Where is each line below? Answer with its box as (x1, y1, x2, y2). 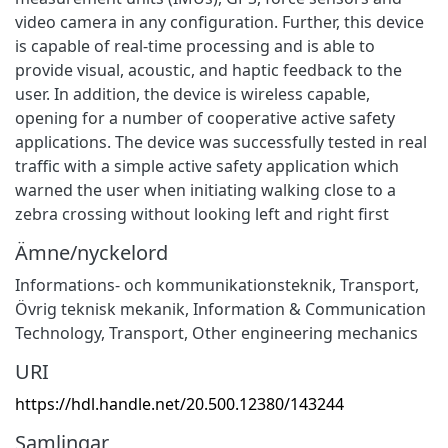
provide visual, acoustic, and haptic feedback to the (15, 58, 402, 81)
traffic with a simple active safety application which (15, 154, 399, 177)
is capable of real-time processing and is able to (15, 34, 375, 57)
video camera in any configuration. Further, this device (15, 10, 424, 33)
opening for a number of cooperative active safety (15, 106, 395, 129)
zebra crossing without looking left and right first (15, 202, 389, 225)
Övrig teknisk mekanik (15, 297, 185, 320)
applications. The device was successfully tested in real (15, 130, 427, 153)
